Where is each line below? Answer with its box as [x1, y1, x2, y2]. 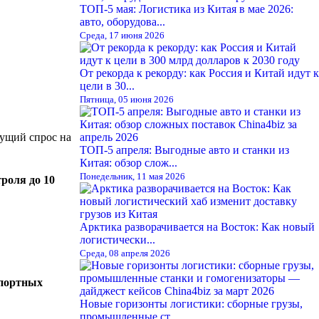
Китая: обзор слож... [80, 156, 177, 169]
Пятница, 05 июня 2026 [80, 93, 174, 105]
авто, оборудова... [80, 15, 165, 28]
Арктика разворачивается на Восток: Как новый [80, 220, 315, 233]
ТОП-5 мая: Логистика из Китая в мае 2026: [80, 2, 293, 15]
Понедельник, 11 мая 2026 [80, 170, 185, 182]
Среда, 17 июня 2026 [80, 29, 164, 41]
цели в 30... [80, 79, 135, 92]
